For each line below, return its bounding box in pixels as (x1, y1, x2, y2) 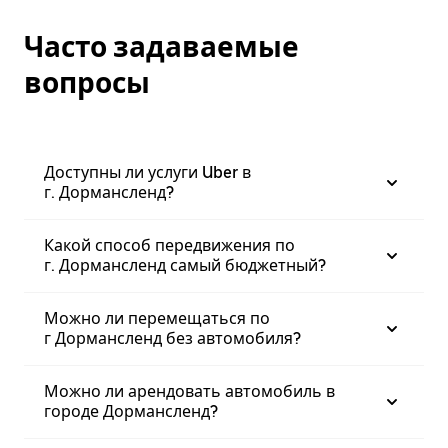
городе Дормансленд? (44, 402, 218, 421)
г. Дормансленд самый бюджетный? (44, 256, 326, 275)
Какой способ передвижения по (44, 236, 295, 255)
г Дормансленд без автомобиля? (44, 329, 301, 348)
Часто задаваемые (24, 30, 299, 64)
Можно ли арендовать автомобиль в (44, 382, 335, 401)
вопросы (24, 66, 150, 100)
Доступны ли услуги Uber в (44, 163, 251, 182)
